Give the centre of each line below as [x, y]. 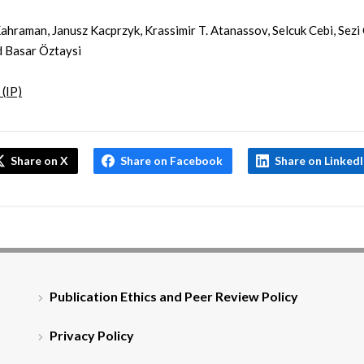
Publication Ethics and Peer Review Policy [173, 297]
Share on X [40, 161]
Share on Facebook [172, 161]
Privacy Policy [91, 336]
